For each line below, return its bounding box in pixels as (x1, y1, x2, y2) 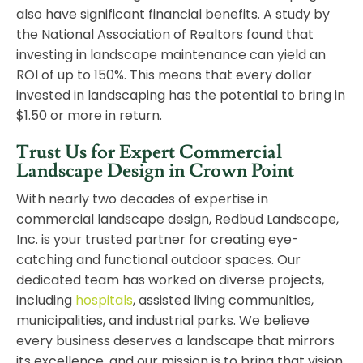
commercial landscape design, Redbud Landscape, (16, 210, 339, 229)
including (16, 291, 75, 310)
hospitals (75, 291, 133, 310)
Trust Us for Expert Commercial (16, 140, 282, 165)
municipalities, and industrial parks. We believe (16, 311, 310, 331)
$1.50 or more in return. (16, 106, 162, 126)
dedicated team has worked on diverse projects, (16, 271, 324, 290)
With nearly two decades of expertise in (16, 190, 268, 209)
